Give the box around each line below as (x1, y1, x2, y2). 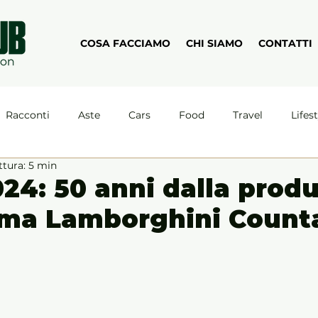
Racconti (6, 108, 50, 121)
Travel (233, 108, 263, 121)
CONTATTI (258, 37, 312, 50)
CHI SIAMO (186, 37, 243, 50)
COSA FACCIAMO (80, 37, 170, 50)
